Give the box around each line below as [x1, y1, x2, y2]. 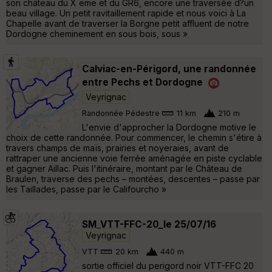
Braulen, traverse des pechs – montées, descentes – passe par [6, 173, 260, 184]
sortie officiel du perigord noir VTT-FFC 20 [82, 260, 254, 271]
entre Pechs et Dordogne [82, 76, 203, 88]
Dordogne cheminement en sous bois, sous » [6, 28, 188, 39]
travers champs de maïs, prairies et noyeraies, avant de [6, 142, 229, 153]
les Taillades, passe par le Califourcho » [6, 183, 166, 194]
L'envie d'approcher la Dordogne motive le [82, 121, 256, 132]
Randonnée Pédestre [82, 109, 160, 118]
